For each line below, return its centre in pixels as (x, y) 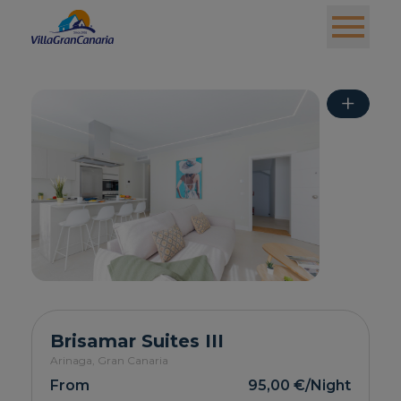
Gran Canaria (133, 361)
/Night (328, 386)
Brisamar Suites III (137, 341)
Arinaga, (74, 361)
